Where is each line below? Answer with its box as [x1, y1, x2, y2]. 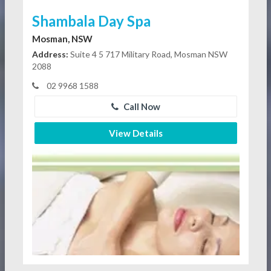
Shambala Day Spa [31, 12, 151, 30]
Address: [31, 49, 68, 60]
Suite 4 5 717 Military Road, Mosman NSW [68, 49, 227, 60]
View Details [108, 128, 163, 139]
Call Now [121, 101, 160, 113]
